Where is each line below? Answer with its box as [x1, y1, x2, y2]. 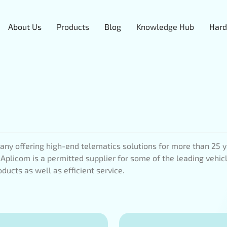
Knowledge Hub [136, 21, 194, 31]
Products [57, 21, 89, 31]
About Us [8, 21, 42, 31]
